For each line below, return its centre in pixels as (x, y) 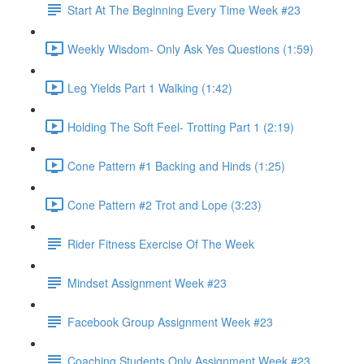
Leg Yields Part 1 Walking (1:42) (150, 87)
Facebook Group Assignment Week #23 (170, 321)
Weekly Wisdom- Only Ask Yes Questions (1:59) (191, 48)
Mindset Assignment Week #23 (147, 282)
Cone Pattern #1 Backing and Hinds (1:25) (176, 165)
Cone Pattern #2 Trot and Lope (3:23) (165, 204)
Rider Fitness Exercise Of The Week (161, 243)
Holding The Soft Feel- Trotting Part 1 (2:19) (181, 126)
